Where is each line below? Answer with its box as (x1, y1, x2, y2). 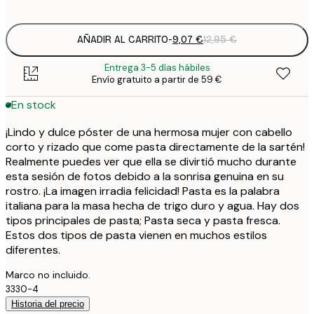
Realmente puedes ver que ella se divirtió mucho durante (6, 153, 296, 169)
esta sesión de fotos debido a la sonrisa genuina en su (6, 168, 284, 184)
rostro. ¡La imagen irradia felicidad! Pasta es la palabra (6, 183, 280, 198)
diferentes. (6, 242, 60, 257)
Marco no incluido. (6, 268, 90, 281)
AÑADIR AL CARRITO (77, 34, 168, 46)
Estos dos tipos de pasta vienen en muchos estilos (6, 227, 267, 243)
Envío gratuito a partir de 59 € (92, 73, 222, 86)
